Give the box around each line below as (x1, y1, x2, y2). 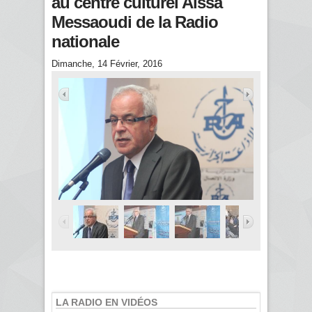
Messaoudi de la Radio (52, 12, 218, 31)
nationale (52, 31, 119, 51)
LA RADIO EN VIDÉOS (56, 296, 157, 308)
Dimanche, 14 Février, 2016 (52, 58, 162, 69)
